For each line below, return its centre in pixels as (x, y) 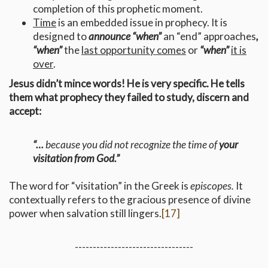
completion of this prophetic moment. (118, 9)
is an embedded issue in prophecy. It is (142, 23)
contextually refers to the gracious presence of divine (130, 200)
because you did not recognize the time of (131, 145)
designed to (61, 36)
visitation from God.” (76, 159)
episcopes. (212, 186)
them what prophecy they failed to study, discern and (129, 98)
